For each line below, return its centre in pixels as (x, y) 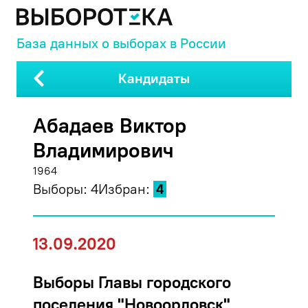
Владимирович (103, 150)
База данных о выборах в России (121, 43)
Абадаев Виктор (110, 125)
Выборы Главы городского (132, 282)
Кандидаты (154, 78)
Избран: (124, 189)
